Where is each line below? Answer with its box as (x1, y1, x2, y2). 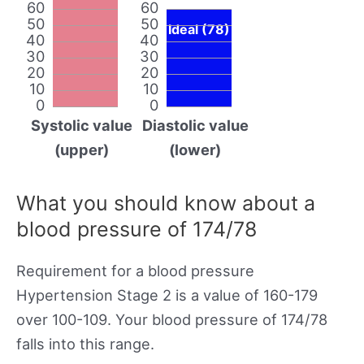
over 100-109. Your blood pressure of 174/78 (16, 310, 327, 328)
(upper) (54, 140, 109, 158)
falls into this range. (16, 334, 154, 353)
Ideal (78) (168, 20, 230, 37)
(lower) (169, 140, 221, 158)
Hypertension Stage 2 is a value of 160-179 (16, 285, 318, 304)
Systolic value (30, 115, 132, 134)
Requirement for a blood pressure (16, 261, 254, 279)
